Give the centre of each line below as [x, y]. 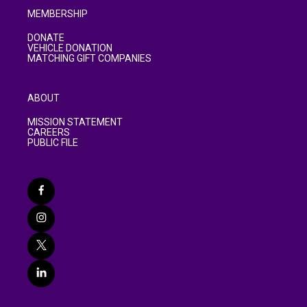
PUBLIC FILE [53, 143]
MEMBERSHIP [58, 14]
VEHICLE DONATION [70, 48]
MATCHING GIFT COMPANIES [89, 59]
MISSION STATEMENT [75, 122]
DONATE [46, 38]
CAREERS [49, 133]
